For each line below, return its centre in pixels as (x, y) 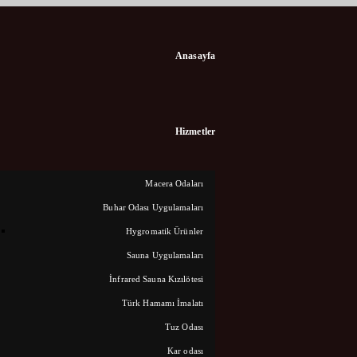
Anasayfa (195, 56)
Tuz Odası (184, 326)
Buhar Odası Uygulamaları (153, 207)
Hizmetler (195, 131)
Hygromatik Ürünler (165, 231)
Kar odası (185, 350)
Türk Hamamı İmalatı (162, 302)
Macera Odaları (174, 183)
